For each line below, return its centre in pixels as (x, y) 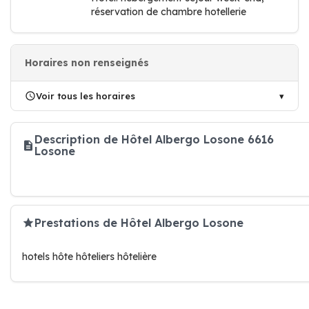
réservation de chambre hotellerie (169, 12)
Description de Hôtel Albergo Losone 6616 (154, 139)
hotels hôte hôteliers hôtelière (89, 257)
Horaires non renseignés (87, 63)
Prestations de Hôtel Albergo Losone (139, 222)
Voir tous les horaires (86, 96)
